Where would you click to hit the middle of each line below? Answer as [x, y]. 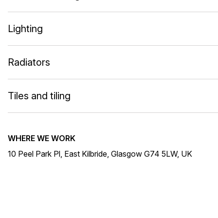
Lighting [25, 29]
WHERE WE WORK [42, 138]
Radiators [29, 62]
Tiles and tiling [39, 96]
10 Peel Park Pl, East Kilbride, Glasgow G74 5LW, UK [100, 154]
